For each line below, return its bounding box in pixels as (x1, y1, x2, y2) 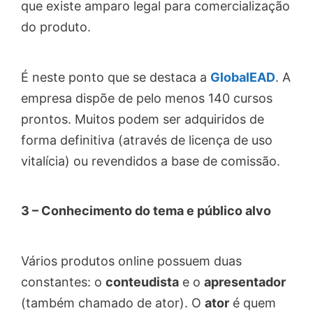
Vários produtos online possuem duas (21, 253, 242, 268)
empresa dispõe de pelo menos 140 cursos (21, 90, 272, 105)
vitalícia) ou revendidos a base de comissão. (21, 153, 280, 168)
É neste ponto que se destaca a (21, 69, 210, 85)
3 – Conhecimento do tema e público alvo (21, 203, 271, 219)
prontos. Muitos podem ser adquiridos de (21, 111, 264, 126)
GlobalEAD (210, 69, 275, 85)
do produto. (21, 20, 91, 35)
